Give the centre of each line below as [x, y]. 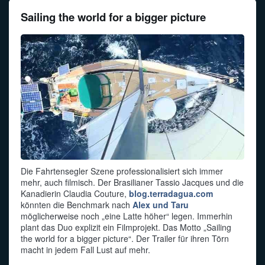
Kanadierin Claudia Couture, [75, 193]
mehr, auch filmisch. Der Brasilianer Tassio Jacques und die [132, 182]
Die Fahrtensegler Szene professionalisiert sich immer [122, 171]
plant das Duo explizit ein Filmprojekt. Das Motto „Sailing [126, 227]
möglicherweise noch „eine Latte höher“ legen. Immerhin [127, 216]
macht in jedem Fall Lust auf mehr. [85, 249]
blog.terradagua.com [171, 193]
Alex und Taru [161, 204]
